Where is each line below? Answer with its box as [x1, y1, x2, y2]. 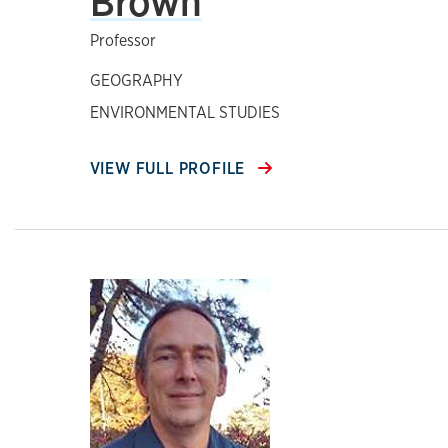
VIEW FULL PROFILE [89, 158, 251, 179]
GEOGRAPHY [89, 70, 183, 91]
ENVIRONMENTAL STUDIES [89, 102, 280, 123]
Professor [89, 30, 156, 51]
